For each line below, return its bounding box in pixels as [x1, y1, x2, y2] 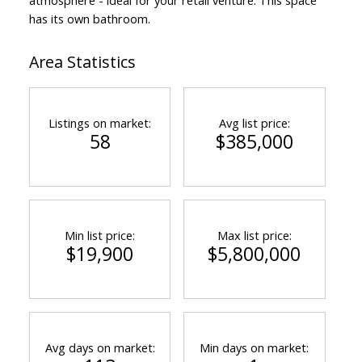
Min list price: [65, 226, 136, 243]
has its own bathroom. [28, 10, 150, 27]
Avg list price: [218, 114, 290, 131]
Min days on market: [200, 339, 309, 356]
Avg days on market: [44, 339, 155, 356]
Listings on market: [48, 114, 152, 131]
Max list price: [217, 226, 292, 243]
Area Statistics [28, 50, 136, 73]
